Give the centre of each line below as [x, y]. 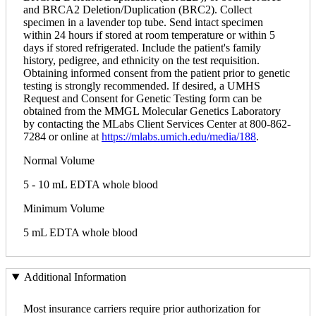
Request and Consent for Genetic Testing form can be [142, 98]
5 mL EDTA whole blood [80, 232]
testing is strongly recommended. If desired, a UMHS [142, 85]
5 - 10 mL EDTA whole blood [91, 184]
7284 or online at [62, 136]
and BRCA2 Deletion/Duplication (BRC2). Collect [138, 9]
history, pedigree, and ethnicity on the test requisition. [141, 60]
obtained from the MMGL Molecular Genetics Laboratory [152, 111]
